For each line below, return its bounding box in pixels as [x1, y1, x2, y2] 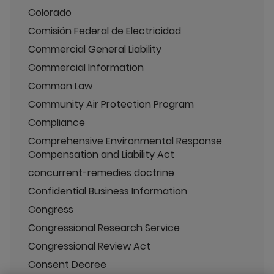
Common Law [28, 78, 92, 93]
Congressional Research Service [28, 220, 180, 235]
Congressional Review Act [28, 239, 150, 253]
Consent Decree [28, 257, 106, 272]
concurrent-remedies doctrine [28, 165, 174, 180]
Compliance [28, 115, 85, 130]
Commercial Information [28, 60, 144, 75]
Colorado [28, 5, 72, 20]
